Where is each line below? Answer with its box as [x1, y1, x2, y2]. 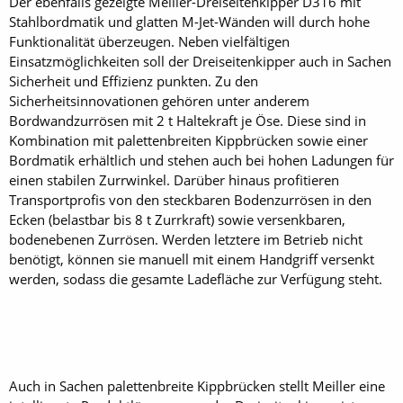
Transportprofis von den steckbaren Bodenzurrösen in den [9, 191, 372, 210]
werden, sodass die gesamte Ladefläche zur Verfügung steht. [9, 270, 382, 289]
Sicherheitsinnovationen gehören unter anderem [9, 92, 309, 111]
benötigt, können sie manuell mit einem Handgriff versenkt [9, 250, 374, 269]
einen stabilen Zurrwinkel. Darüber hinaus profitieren [9, 171, 339, 190]
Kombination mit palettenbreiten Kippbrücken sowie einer [9, 131, 368, 150]
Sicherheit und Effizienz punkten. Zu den [9, 72, 258, 91]
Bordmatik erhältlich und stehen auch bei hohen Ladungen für [9, 151, 394, 170]
